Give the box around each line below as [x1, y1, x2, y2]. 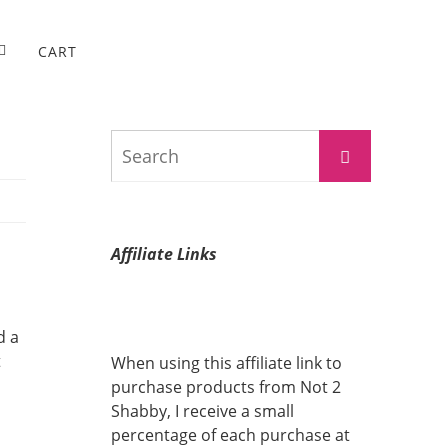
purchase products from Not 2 [111, 376, 341, 398]
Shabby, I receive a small [111, 400, 294, 422]
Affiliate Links [111, 243, 217, 265]
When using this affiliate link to [111, 352, 342, 374]
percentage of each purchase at [111, 424, 350, 446]
